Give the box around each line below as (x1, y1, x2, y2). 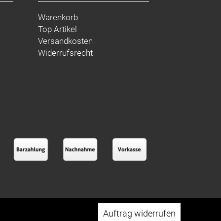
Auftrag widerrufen (103, 208, 176, 219)
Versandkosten (37, 36, 93, 46)
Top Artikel (37, 24, 77, 34)
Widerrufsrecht (37, 48, 93, 58)
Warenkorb (37, 12, 78, 22)
